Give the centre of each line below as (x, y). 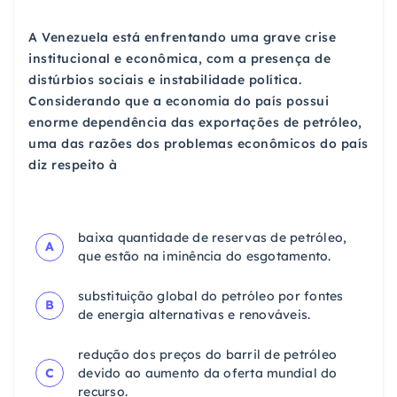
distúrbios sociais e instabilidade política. (165, 79)
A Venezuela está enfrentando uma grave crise (182, 37)
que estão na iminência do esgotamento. (205, 256)
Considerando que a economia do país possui (179, 101)
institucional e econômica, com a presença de (179, 58)
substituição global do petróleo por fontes (211, 296)
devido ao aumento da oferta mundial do (208, 373)
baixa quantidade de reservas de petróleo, (213, 237)
